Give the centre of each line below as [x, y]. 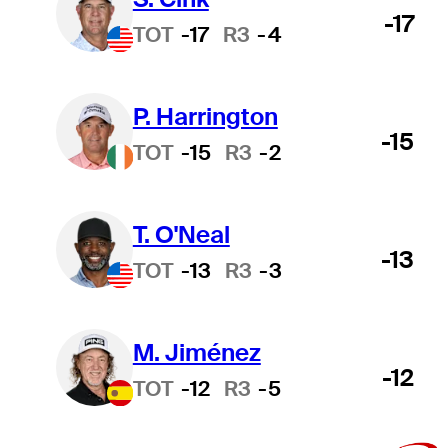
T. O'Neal [181, 234]
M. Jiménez [196, 352]
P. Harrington [205, 116]
